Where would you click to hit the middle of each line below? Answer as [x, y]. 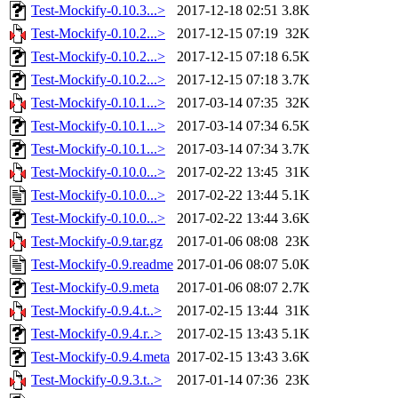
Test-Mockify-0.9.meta [95, 288]
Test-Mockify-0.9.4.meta [100, 357]
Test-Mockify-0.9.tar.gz [97, 242]
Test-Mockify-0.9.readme [102, 265]
